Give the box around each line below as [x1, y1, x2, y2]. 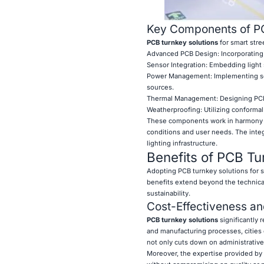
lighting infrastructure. [146, 138, 217, 147]
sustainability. [146, 189, 190, 197]
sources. [146, 82, 174, 91]
